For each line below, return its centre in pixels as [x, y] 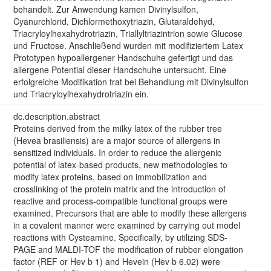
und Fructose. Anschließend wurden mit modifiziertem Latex [128, 46]
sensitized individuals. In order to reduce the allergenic [117, 153]
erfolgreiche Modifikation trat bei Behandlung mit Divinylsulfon [131, 82]
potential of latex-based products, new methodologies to [120, 165]
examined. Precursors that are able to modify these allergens [130, 213]
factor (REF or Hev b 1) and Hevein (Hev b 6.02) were [116, 262]
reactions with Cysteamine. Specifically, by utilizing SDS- [120, 237]
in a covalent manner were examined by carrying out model [126, 225]
